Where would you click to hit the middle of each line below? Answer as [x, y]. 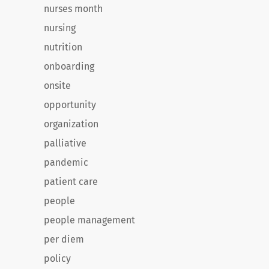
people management [89, 220]
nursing [60, 28]
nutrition [63, 47]
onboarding [69, 66]
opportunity [70, 105]
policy [57, 258]
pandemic [66, 162]
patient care [71, 182]
